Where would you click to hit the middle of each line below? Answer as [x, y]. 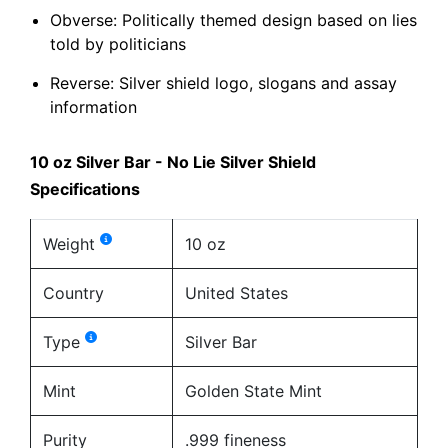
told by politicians [118, 43]
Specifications [85, 188]
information [93, 106]
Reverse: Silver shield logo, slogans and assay [223, 82]
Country [73, 292]
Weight [71, 243]
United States [236, 292]
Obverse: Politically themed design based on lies [233, 19]
